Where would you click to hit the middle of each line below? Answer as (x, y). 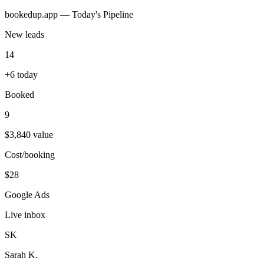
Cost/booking (30, 154)
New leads (24, 34)
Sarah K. (21, 255)
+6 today (21, 74)
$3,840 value (29, 134)
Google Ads (27, 194)
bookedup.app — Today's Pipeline (69, 14)
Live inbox (25, 214)
